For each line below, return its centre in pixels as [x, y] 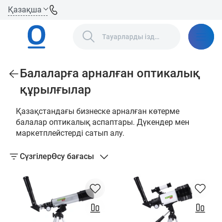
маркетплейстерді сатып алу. [70, 133]
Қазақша [25, 9]
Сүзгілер [36, 156]
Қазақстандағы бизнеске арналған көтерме [98, 111]
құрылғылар [55, 90]
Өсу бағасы [73, 156]
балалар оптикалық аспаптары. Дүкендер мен [103, 122]
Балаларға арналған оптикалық [110, 73]
